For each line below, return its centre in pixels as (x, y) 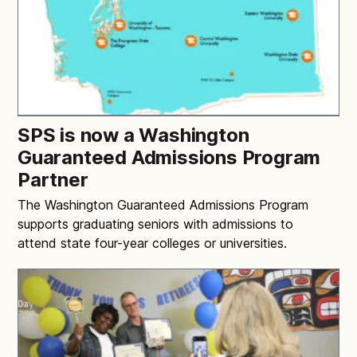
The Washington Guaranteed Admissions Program (163, 204)
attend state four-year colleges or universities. (152, 243)
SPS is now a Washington (133, 135)
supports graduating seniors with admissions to (155, 224)
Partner (53, 179)
